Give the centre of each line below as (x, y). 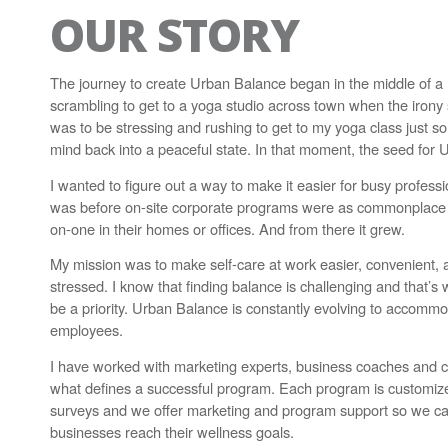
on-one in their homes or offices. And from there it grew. (227, 228)
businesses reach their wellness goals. (172, 431)
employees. (86, 330)
